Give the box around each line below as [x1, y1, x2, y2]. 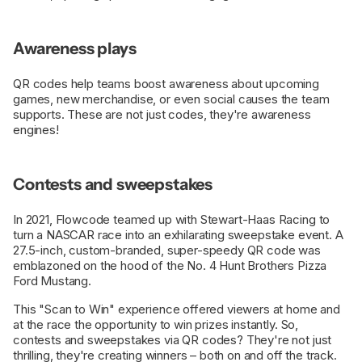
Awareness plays [13, 39, 137, 59]
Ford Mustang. [13, 273, 95, 289]
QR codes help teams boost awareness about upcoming [13, 76, 319, 92]
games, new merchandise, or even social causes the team [13, 91, 330, 107]
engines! [13, 122, 59, 138]
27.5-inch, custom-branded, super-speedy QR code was [13, 242, 321, 259]
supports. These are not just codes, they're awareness [13, 107, 311, 123]
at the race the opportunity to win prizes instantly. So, [13, 317, 299, 333]
